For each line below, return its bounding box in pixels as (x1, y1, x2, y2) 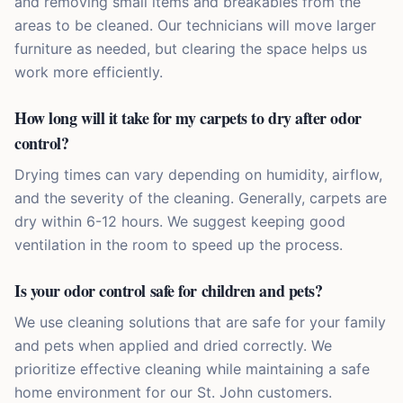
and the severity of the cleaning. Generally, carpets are (14, 189, 387, 208)
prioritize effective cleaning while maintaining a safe (14, 360, 370, 379)
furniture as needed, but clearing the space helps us (14, 40, 367, 58)
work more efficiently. (14, 63, 163, 82)
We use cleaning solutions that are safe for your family (14, 313, 386, 332)
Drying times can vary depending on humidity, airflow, (14, 166, 382, 184)
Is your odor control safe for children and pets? (14, 279, 323, 303)
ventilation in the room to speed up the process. (14, 236, 343, 255)
